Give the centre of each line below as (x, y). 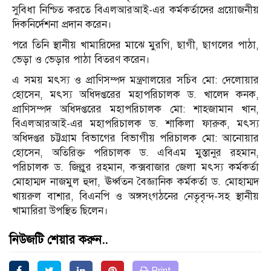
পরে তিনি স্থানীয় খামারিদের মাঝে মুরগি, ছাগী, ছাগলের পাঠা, (135, 45)
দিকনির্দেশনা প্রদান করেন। (62, 25)
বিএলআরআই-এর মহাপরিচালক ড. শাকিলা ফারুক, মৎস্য (135, 124)
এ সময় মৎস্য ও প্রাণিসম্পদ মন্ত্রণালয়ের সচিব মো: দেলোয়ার (135, 80)
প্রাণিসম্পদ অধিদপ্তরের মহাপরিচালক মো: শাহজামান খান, (135, 109)
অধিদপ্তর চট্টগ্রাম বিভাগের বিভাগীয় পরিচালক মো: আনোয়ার (135, 139)
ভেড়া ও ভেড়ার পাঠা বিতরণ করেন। (81, 60)
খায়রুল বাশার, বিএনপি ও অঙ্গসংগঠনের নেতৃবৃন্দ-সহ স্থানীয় (135, 197)
